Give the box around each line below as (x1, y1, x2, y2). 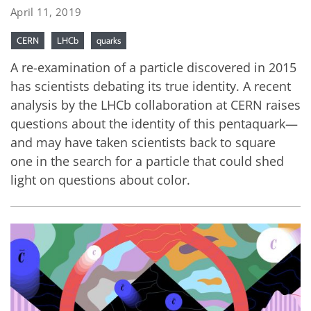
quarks (96, 34, 121, 46)
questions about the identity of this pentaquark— (10, 115, 298, 132)
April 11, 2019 (10, 4, 82, 19)
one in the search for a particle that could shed (10, 152, 284, 169)
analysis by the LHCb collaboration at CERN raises (10, 96, 301, 113)
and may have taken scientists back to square (10, 133, 276, 151)
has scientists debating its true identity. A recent (10, 77, 291, 94)
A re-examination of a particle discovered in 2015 (10, 58, 296, 76)
